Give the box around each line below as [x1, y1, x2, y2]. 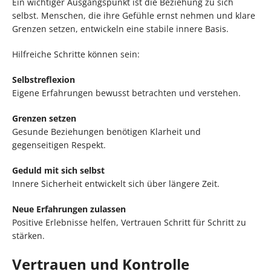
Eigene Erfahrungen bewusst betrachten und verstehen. [12, 87, 241, 99]
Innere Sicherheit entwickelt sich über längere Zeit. [12, 177, 220, 189]
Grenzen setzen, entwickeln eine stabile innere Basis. [12, 22, 229, 34]
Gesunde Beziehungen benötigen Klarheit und [12, 125, 201, 137]
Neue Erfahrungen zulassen [12, 203, 126, 215]
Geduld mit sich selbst [12, 164, 105, 176]
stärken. [12, 229, 45, 241]
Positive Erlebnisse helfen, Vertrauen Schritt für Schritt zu [12, 216, 246, 228]
